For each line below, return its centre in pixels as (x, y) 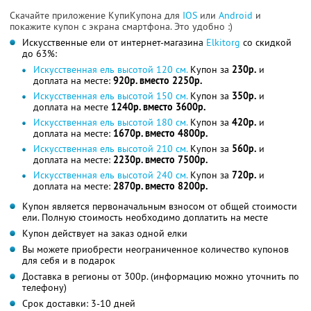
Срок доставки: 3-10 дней (79, 303)
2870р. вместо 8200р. (160, 186)
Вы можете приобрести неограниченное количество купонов (155, 249)
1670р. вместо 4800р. (160, 133)
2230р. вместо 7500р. (160, 159)
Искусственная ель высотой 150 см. (110, 95)
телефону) (44, 287)
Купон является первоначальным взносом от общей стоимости (160, 206)
